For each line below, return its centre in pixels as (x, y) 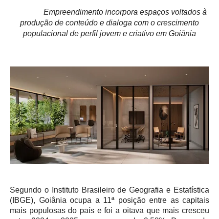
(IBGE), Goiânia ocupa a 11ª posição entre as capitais (109, 200)
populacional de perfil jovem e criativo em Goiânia (109, 33)
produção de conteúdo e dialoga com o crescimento (109, 23)
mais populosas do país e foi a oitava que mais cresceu (109, 210)
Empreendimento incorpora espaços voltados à (125, 12)
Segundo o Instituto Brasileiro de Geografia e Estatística (109, 190)
